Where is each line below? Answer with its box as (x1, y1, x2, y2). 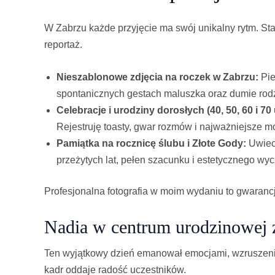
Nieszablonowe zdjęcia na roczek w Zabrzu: (56, 72, 258, 83)
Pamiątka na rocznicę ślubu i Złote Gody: (56, 138, 246, 149)
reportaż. (44, 39, 82, 50)
